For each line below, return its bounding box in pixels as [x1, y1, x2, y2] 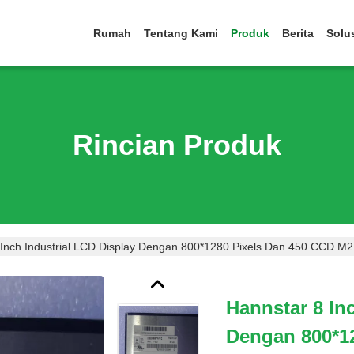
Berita [282, 27, 314, 40]
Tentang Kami [144, 27, 218, 40]
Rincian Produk [73, 129, 281, 161]
